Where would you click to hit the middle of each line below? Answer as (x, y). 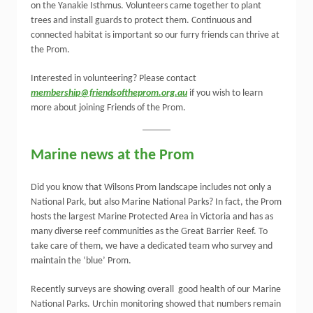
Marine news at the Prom (112, 155)
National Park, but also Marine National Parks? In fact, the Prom (156, 202)
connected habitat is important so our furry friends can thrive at (155, 35)
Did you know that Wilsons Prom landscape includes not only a (151, 188)
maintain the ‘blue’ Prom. (81, 261)
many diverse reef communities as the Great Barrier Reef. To (149, 232)
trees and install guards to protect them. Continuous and (141, 21)
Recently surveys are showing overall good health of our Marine (156, 290)
